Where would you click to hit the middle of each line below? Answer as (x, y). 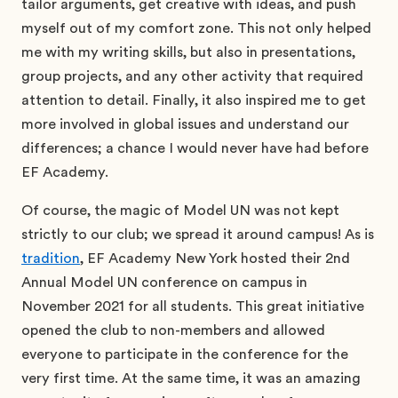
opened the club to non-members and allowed (173, 330)
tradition (51, 258)
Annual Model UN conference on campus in (164, 282)
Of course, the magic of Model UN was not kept (180, 210)
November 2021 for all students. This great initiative (193, 306)
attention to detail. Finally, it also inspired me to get (194, 100)
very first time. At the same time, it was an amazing (191, 378)
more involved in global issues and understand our (185, 124)
